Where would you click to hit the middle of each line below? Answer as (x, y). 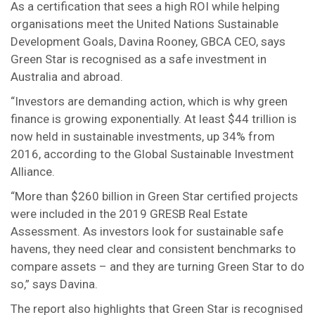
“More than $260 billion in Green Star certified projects (154, 196)
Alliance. (33, 172)
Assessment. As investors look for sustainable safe (147, 231)
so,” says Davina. (54, 284)
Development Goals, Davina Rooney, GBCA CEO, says (148, 41)
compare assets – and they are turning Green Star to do (157, 266)
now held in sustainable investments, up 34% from (143, 136)
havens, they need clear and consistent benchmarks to (153, 249)
